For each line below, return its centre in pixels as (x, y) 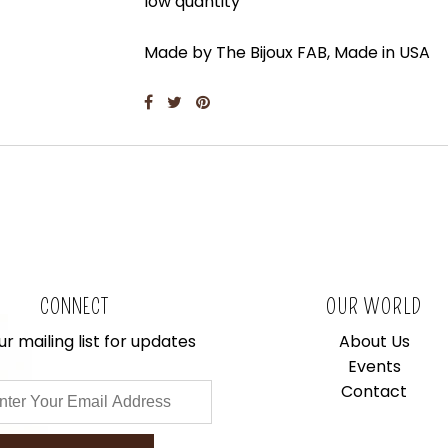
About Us (374, 342)
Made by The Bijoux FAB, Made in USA (286, 52)
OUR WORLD (374, 307)
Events (374, 367)
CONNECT (74, 307)
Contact (374, 392)
